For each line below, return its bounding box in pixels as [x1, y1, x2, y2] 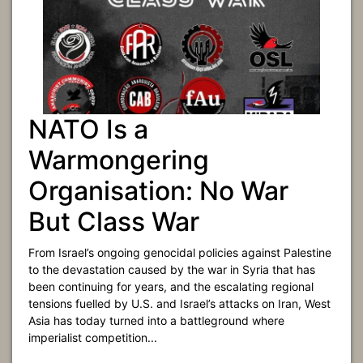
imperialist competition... [28, 331, 157, 344]
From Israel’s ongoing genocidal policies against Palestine [28, 246, 331, 259]
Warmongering [28, 144, 209, 176]
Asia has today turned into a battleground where [28, 314, 284, 327]
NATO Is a [28, 113, 148, 145]
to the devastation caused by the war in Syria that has [28, 263, 315, 276]
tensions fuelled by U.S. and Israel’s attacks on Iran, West [28, 297, 331, 310]
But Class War [28, 206, 199, 237]
